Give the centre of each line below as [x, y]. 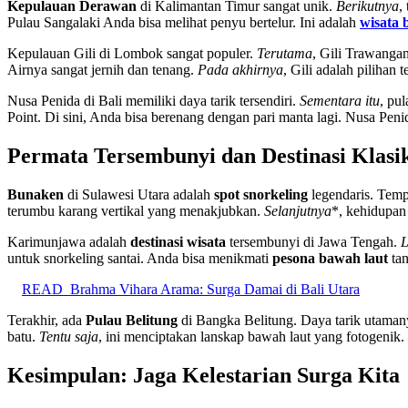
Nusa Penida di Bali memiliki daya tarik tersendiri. [153, 101]
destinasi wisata [178, 241]
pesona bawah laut [330, 258]
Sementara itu [340, 101]
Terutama [285, 54]
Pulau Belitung [132, 320]
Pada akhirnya [240, 70]
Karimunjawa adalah [69, 241]
